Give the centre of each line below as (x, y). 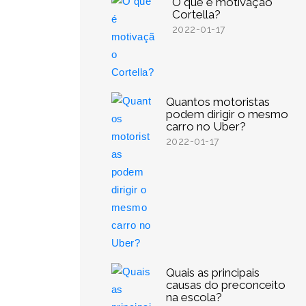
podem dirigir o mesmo (227, 114)
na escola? (194, 297)
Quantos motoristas (218, 102)
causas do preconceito (225, 285)
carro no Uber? (206, 127)
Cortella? (196, 15)
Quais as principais (212, 273)
